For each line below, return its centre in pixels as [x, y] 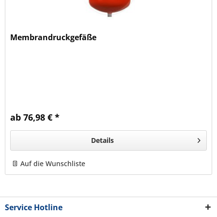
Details [102, 140]
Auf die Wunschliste [53, 164]
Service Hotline [34, 207]
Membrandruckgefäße [54, 38]
